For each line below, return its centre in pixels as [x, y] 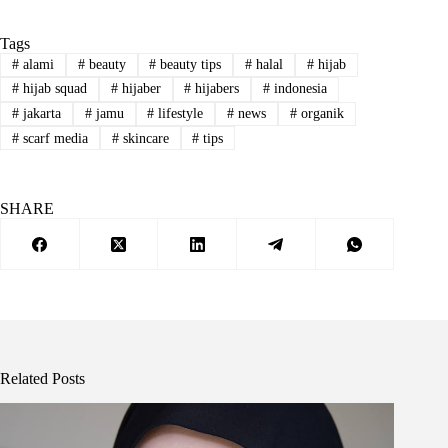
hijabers [215, 89]
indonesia [299, 89]
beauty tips [189, 64]
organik [321, 113]
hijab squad [52, 89]
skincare [143, 138]
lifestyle [179, 113]
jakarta [39, 113]
